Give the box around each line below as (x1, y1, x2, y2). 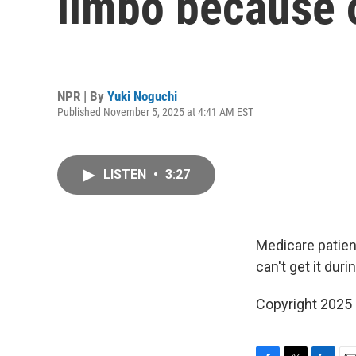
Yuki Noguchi (107, 87, 177, 104)
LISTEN (103, 167, 149, 182)
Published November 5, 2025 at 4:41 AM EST (57, 105, 253, 118)
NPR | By (57, 87, 107, 104)
